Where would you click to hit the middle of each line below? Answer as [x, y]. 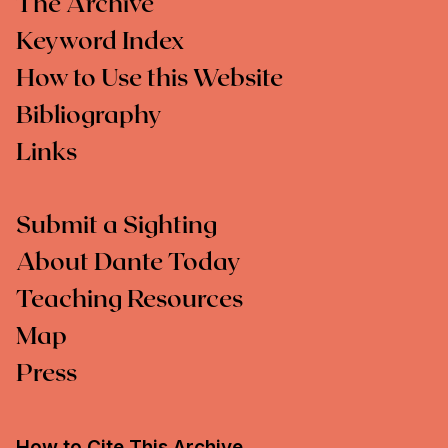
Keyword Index [100, 42]
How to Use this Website [149, 79]
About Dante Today [128, 263]
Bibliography [89, 116]
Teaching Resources [129, 300]
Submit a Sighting [116, 226]
